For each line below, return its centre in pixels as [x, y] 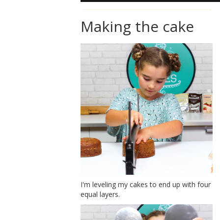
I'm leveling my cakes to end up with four [146, 185]
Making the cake [137, 26]
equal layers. [100, 194]
